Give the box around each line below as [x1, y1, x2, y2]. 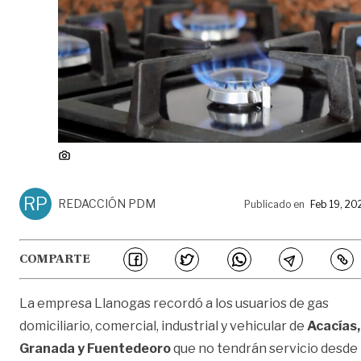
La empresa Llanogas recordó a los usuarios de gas [19, 296, 329, 312]
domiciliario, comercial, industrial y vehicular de [19, 318, 307, 334]
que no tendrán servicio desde [171, 341, 358, 357]
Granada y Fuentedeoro [19, 341, 171, 357]
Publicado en [244, 198, 305, 211]
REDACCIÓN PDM [58, 197, 156, 211]
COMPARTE [19, 254, 90, 266]
